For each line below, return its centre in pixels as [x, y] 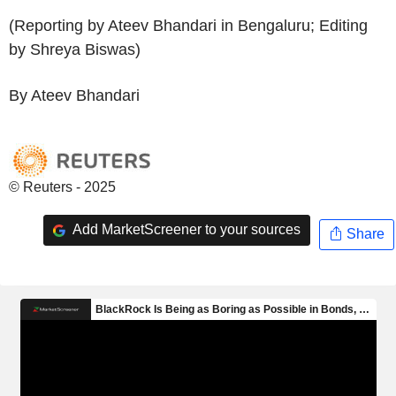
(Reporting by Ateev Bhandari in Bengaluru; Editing [188, 25]
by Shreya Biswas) [75, 49]
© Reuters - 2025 [62, 187]
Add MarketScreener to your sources [185, 230]
